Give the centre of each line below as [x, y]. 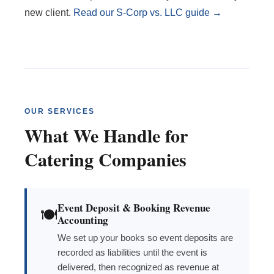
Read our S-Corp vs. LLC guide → [148, 13]
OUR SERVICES [60, 112]
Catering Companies [106, 159]
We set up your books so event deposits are [145, 238]
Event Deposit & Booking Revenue [134, 208]
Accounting [83, 220]
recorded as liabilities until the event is [132, 253]
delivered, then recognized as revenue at [138, 267]
